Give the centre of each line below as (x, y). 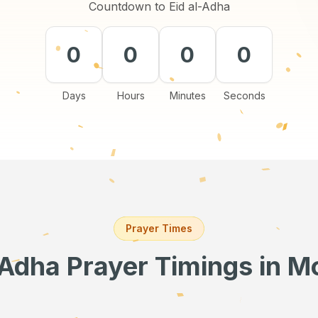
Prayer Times (159, 228)
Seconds (244, 95)
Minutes (187, 95)
